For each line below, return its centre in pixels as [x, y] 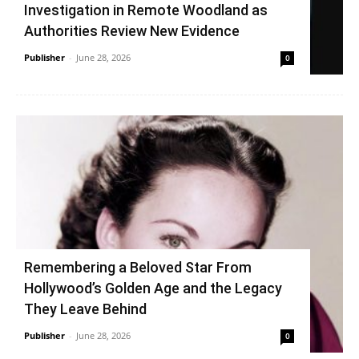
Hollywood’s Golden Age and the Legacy [153, 288]
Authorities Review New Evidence [132, 30]
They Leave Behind [85, 309]
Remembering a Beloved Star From [138, 267]
